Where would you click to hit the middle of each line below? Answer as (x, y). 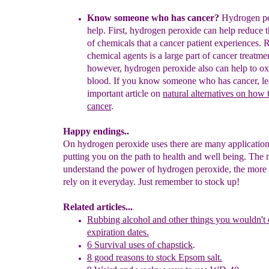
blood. (99, 81)
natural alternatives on (205, 93)
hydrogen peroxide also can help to (192, 68)
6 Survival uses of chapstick (140, 245)
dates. (138, 232)
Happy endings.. (96, 131)
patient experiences (223, 43)
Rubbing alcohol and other (139, 219)
